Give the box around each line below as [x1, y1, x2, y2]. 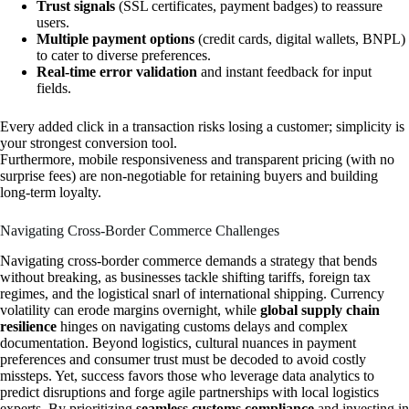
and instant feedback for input [197, 64, 372, 80]
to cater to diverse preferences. [37, 47, 211, 64]
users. [37, 15, 69, 31]
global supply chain [260, 301, 380, 318]
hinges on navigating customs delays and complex [57, 318, 348, 334]
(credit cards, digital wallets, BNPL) [194, 31, 405, 47]
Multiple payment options [37, 31, 194, 47]
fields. [37, 80, 71, 97]
